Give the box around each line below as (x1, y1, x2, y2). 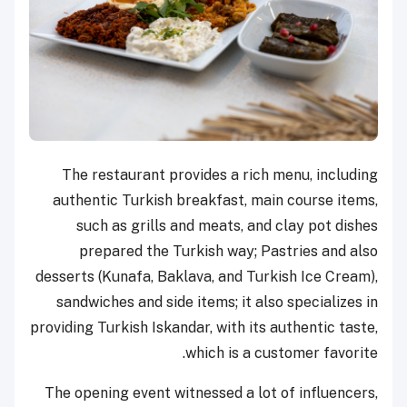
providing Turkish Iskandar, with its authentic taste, (30, 319, 378, 337)
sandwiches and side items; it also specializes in (56, 293, 378, 312)
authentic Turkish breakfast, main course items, (53, 192, 378, 210)
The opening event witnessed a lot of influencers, (45, 384, 378, 402)
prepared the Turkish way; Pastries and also (79, 243, 378, 261)
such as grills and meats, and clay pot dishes (76, 217, 378, 235)
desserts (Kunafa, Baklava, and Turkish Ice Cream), (35, 268, 378, 286)
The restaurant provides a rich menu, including (62, 166, 378, 184)
